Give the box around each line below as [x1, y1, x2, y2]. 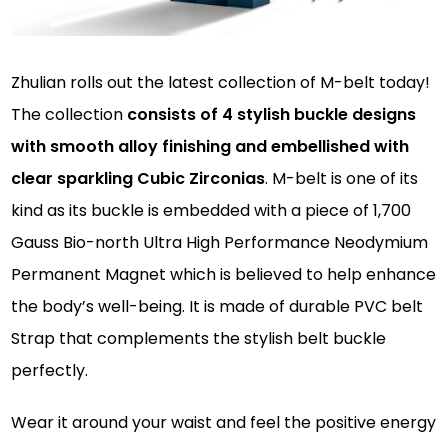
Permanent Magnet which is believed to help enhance [11, 262, 437, 286]
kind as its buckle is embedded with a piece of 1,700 [11, 198, 412, 222]
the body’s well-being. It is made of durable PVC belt [11, 294, 424, 318]
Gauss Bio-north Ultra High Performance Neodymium [11, 230, 429, 254]
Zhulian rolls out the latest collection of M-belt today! [11, 70, 431, 94]
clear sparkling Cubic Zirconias [11, 166, 266, 190]
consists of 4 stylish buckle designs [127, 102, 417, 126]
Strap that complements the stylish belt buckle [11, 326, 387, 350]
